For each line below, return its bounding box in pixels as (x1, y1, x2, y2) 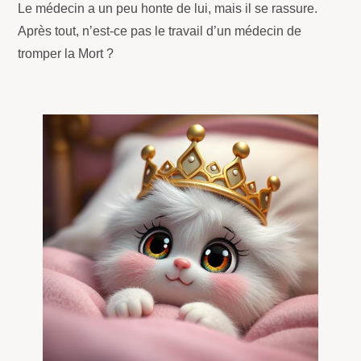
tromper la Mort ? (18, 47, 114, 61)
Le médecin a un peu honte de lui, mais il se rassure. (18, 2, 318, 16)
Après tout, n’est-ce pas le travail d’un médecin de (18, 24, 302, 39)
